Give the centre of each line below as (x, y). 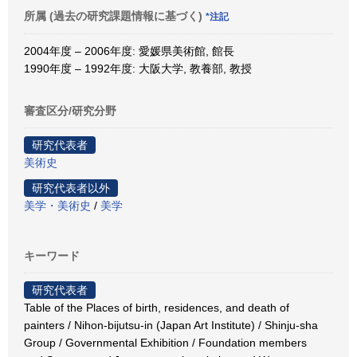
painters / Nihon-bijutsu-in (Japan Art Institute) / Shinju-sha (171, 325)
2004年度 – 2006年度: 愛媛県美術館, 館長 (129, 51)
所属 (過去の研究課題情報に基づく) (115, 16)
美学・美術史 (57, 205)
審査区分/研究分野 (70, 110)
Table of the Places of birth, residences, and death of (157, 307)
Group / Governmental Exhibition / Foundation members (165, 342)
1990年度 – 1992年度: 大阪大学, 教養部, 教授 (138, 68)
